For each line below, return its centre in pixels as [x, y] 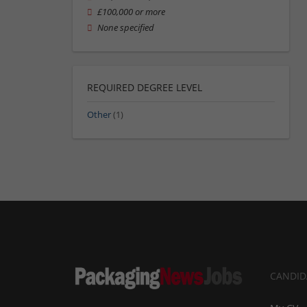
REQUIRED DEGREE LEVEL [145, 87]
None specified [126, 27]
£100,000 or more [132, 12]
